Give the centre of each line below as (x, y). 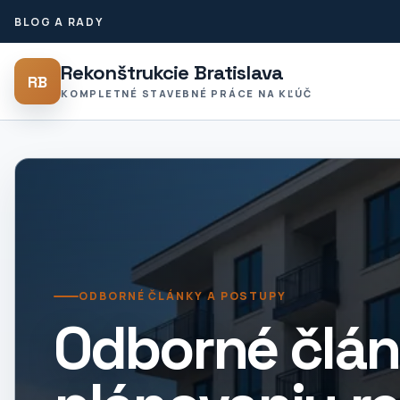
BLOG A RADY (59, 21)
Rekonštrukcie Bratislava (172, 72)
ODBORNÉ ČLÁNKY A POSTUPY (183, 296)
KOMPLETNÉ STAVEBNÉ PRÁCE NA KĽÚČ (187, 93)
